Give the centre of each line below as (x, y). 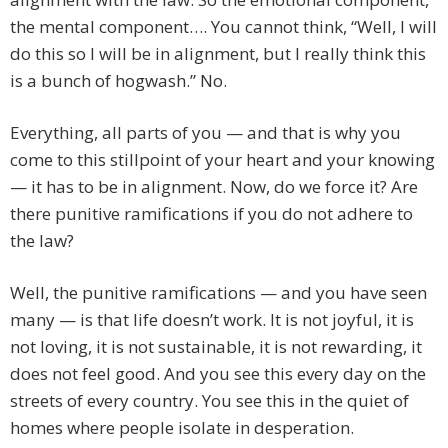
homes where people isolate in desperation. (182, 428)
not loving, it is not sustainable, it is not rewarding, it (216, 347)
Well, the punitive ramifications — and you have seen (218, 293)
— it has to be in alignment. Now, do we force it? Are (214, 187)
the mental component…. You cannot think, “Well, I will (223, 27)
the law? (42, 241)
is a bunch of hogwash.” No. (118, 81)
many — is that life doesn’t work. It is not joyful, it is (212, 320)
